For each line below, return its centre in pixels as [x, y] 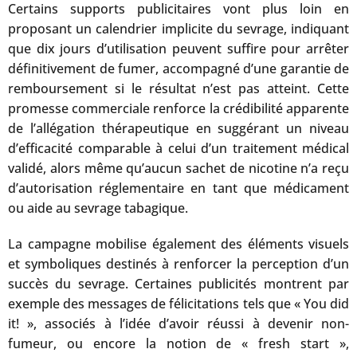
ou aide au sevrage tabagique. [98, 208]
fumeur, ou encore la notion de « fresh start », [178, 343]
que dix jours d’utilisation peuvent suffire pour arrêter [178, 49]
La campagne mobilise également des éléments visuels [178, 244]
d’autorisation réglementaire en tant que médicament [178, 188]
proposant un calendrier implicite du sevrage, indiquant [178, 29]
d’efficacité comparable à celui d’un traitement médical [178, 148]
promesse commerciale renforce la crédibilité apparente [178, 108]
